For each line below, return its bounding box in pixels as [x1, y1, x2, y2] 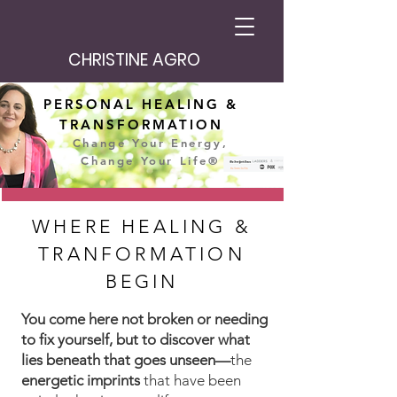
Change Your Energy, [72, 136, 229, 150]
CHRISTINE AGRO [68, 48, 200, 72]
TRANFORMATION [38, 243, 245, 265]
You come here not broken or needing [21, 310, 268, 328]
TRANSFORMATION [58, 116, 223, 133]
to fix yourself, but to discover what [21, 331, 250, 348]
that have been [140, 371, 241, 389]
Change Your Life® [81, 153, 220, 167]
